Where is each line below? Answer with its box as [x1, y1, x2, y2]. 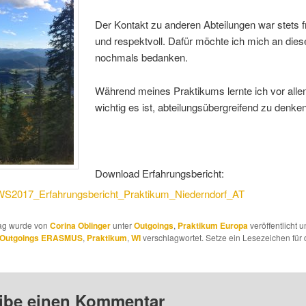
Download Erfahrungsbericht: [95, 165, 225, 180]
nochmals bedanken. [95, 50, 189, 65]
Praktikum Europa [177, 219, 248, 232]
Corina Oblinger [49, 219, 111, 232]
